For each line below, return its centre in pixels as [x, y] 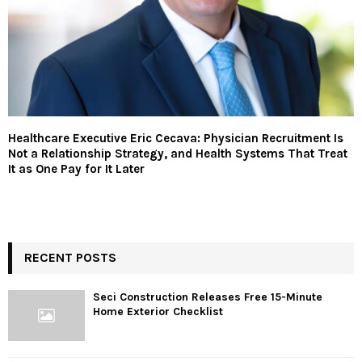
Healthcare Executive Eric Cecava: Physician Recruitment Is [176, 138]
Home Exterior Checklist [158, 311]
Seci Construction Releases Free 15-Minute [208, 297]
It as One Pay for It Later [76, 168]
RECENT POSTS [70, 257]
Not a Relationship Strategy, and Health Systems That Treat [178, 153]
